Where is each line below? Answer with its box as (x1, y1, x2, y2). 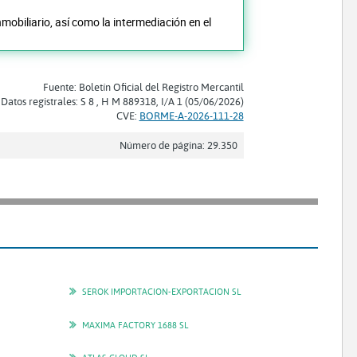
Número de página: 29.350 (119, 138, 237, 151)
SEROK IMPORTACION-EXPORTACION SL (81, 285, 241, 298)
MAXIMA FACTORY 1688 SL (81, 318, 188, 331)
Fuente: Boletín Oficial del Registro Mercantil (42, 80, 244, 93)
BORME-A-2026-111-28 (139, 108, 244, 122)
